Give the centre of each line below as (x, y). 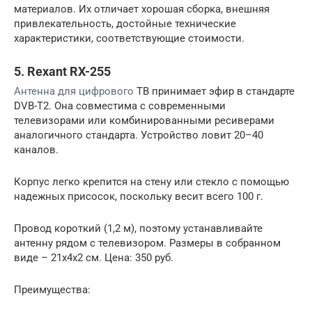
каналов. (36, 149)
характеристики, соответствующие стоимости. (129, 38)
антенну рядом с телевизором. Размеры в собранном (147, 243)
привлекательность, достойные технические (125, 23)
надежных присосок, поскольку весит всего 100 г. (139, 196)
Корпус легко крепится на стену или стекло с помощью (151, 181)
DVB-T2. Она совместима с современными (120, 106)
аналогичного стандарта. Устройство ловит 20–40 (139, 135)
